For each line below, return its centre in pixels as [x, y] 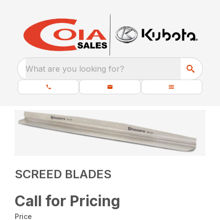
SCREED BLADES [63, 174]
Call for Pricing [68, 201]
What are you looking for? [75, 69]
